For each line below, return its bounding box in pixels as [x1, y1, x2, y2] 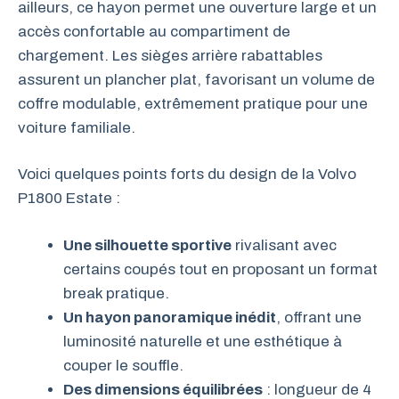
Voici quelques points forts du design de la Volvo [18, 166, 356, 183]
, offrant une [276, 308, 362, 326]
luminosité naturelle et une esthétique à [63, 332, 342, 350]
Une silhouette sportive [63, 236, 232, 254]
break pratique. [63, 284, 169, 302]
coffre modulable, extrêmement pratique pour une [18, 94, 368, 112]
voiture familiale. [18, 118, 135, 136]
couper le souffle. [63, 356, 183, 374]
